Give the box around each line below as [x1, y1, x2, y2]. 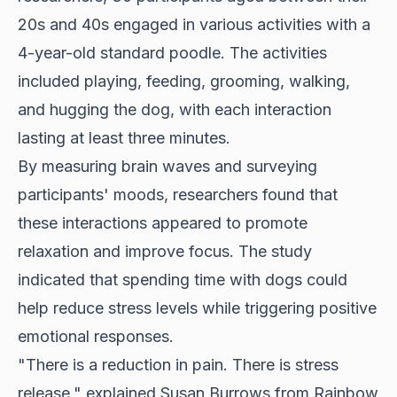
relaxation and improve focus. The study [18, 241, 312, 261]
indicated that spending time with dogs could [18, 269, 347, 289]
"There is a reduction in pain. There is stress [18, 354, 339, 374]
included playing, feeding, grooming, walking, [18, 71, 350, 90]
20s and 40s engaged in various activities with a [18, 14, 370, 34]
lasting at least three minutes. [18, 128, 230, 147]
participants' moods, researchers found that [18, 184, 338, 204]
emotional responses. [18, 326, 174, 346]
